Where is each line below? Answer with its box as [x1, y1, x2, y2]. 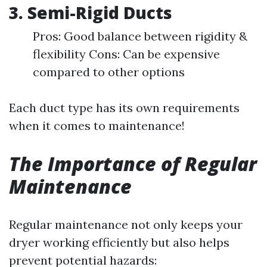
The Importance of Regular [9, 151, 257, 176]
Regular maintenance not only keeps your [9, 217, 243, 232]
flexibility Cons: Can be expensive [33, 46, 220, 61]
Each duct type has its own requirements [9, 100, 240, 115]
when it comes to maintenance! [9, 118, 185, 133]
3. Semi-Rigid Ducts [9, 1, 172, 24]
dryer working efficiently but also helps [9, 235, 229, 250]
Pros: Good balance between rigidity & [33, 29, 247, 44]
